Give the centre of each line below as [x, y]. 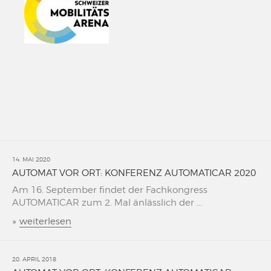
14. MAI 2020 [31, 159]
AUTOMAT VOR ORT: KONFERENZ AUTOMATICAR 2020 [134, 173]
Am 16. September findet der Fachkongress [110, 190]
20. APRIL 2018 [34, 259]
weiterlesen [45, 221]
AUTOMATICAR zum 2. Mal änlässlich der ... [107, 203]
